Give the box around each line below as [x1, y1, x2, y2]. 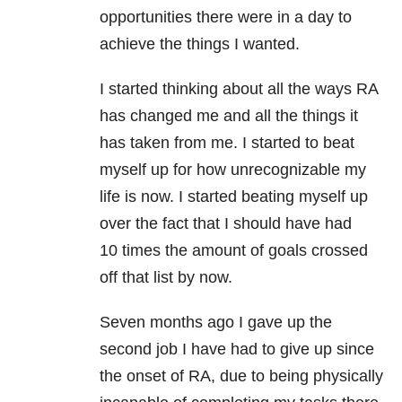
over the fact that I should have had [100, 214, 352, 233]
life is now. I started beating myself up [100, 188, 368, 206]
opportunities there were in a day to [100, 8, 352, 27]
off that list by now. [100, 268, 232, 287]
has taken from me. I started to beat [100, 134, 354, 153]
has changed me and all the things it [100, 107, 358, 126]
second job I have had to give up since [100, 340, 374, 359]
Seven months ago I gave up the [100, 313, 332, 332]
